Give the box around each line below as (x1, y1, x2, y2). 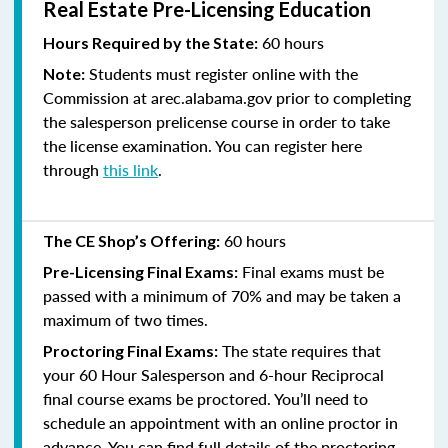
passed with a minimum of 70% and (43, 283, 296, 307)
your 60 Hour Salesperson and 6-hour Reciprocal (43, 362, 384, 386)
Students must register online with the (85, 61, 358, 85)
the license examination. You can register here (43, 133, 362, 157)
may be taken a (296, 283, 401, 307)
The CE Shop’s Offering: (43, 230, 220, 250)
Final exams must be (238, 259, 384, 283)
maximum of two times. (43, 307, 208, 331)
